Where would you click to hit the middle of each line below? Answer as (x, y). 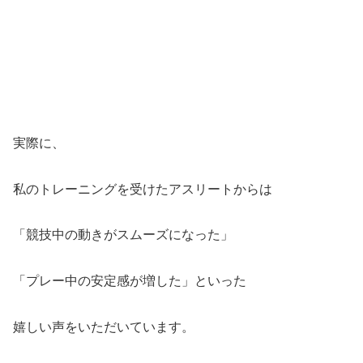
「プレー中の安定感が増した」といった (130, 281)
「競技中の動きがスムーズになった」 (123, 235)
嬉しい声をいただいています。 (104, 327)
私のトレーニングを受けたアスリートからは (143, 189)
